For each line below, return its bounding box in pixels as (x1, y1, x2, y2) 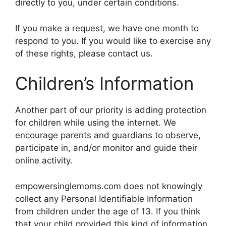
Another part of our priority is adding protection (15, 105, 206, 115)
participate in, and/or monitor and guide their (15, 143, 197, 153)
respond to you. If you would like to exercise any (15, 35, 211, 46)
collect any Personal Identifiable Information (15, 193, 193, 204)
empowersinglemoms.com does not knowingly (15, 181, 202, 191)
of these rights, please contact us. (15, 48, 153, 59)
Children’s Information (15, 73, 194, 94)
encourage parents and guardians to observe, (15, 130, 201, 140)
